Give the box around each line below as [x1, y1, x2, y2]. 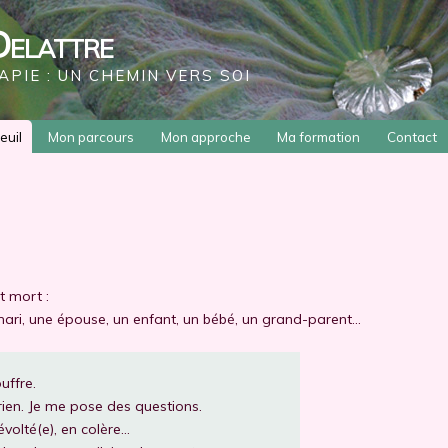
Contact [386, 128, 437, 145]
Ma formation [277, 128, 361, 145]
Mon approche [160, 128, 251, 145]
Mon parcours [48, 128, 135, 145]
